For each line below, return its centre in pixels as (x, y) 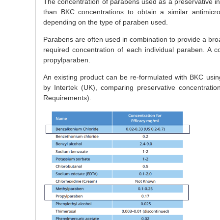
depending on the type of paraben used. (106, 22)
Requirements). (67, 98)
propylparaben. (67, 60)
